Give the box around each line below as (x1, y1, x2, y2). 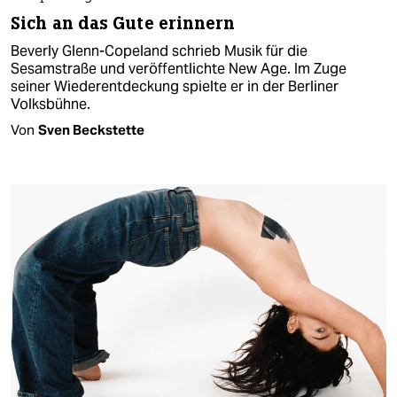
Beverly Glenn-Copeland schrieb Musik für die (11, 41, 307, 60)
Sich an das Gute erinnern (11, 12, 236, 35)
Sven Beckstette (38, 121, 144, 138)
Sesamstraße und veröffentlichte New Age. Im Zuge (11, 58, 346, 78)
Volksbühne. (11, 94, 90, 113)
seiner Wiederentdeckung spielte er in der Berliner (11, 76, 339, 96)
